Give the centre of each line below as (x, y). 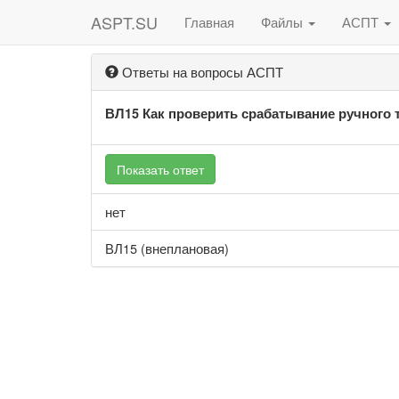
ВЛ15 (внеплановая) (167, 248)
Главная (209, 22)
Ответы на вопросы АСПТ (201, 72)
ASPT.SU (124, 22)
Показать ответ (160, 169)
